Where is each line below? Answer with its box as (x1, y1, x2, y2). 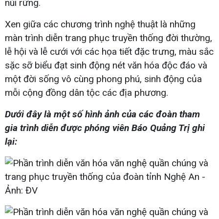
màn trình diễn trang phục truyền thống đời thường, (5, 32, 212, 44)
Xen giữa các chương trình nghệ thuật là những (5, 18, 196, 30)
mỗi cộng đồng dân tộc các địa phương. (5, 87, 168, 98)
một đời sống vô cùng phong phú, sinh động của (5, 73, 202, 85)
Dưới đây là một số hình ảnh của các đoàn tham (5, 108, 200, 120)
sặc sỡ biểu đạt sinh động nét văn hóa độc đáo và (5, 59, 207, 71)
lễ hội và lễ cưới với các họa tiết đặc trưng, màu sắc (5, 45, 214, 57)
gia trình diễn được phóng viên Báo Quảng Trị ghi (5, 122, 205, 133)
